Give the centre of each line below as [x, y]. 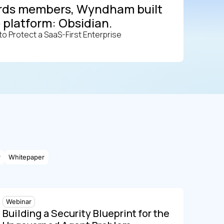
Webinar [19, 201]
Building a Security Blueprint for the [86, 213]
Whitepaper [26, 157]
